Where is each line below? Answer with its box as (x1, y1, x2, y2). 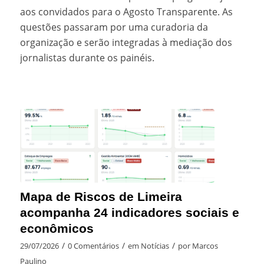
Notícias (140, 240, 169, 252)
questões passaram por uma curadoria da (19, 21, 208, 34)
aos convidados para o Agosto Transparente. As (19, 5, 233, 19)
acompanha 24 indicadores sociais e (19, 206, 239, 220)
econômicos (19, 222, 94, 236)
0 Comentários (67, 240, 119, 252)
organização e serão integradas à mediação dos (19, 36, 232, 49)
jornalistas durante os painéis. (19, 51, 154, 65)
